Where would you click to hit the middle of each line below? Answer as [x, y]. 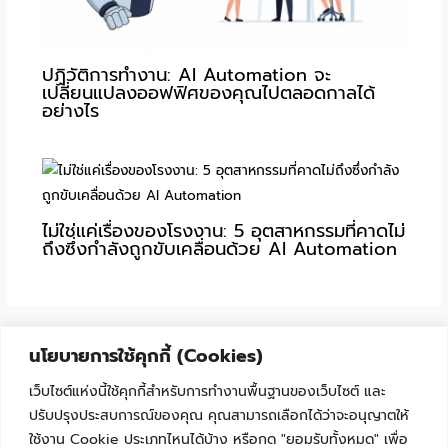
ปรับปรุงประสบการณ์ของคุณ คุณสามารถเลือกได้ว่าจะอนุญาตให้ [219, 415]
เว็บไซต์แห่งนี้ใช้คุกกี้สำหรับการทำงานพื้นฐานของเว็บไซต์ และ [207, 391]
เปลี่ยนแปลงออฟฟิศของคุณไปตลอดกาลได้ [208, 92]
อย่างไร [70, 110]
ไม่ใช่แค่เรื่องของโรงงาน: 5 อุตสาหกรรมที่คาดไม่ [223, 231]
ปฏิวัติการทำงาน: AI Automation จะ [186, 74]
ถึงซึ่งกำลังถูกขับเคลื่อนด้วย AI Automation [219, 249]
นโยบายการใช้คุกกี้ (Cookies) [146, 355]
